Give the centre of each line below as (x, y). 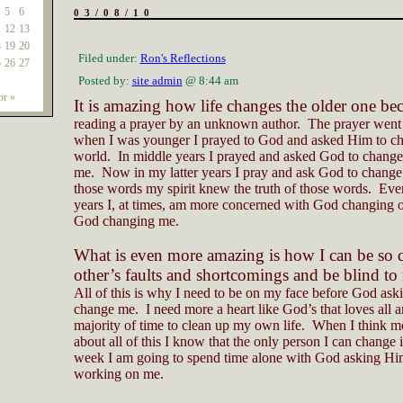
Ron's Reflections (183, 58)
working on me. (118, 374)
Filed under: (109, 58)
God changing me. (126, 221)
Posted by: (105, 81)
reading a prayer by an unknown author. (187, 124)
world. (92, 156)
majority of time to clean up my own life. (189, 325)
